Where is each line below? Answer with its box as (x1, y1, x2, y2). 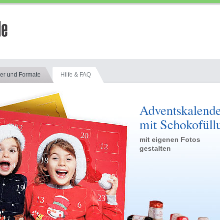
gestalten (139, 144, 171, 152)
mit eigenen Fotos (139, 136, 200, 143)
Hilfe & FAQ (60, 71, 91, 78)
